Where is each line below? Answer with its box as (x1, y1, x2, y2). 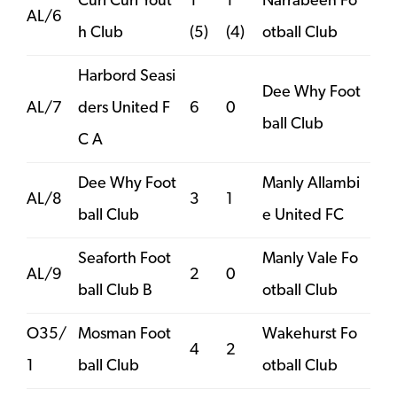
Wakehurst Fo (262, 325, 357, 343)
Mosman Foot (78, 325, 171, 343)
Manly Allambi (262, 175, 360, 192)
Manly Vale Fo (262, 250, 358, 268)
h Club (78, 24, 123, 42)
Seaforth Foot (78, 250, 171, 268)
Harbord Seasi (78, 67, 175, 85)
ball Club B (78, 282, 152, 300)
